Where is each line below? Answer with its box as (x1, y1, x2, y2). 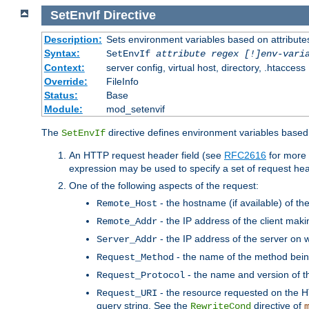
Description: (43, 33, 102, 45)
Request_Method (97, 251, 174, 263)
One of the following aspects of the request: (69, 179, 259, 191)
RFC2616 (224, 149, 266, 161)
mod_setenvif (106, 103, 165, 114)
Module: (43, 103, 83, 114)
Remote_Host (97, 197, 157, 209)
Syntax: (43, 47, 80, 59)
